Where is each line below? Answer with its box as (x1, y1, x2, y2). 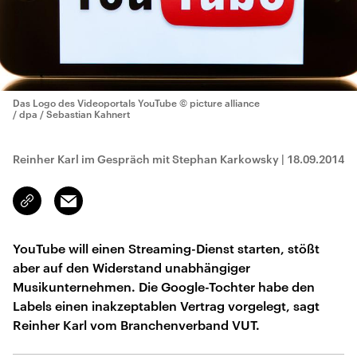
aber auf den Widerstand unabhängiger (13, 260, 250, 275)
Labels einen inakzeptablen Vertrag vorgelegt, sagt (13, 298, 320, 313)
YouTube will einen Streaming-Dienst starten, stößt (13, 241, 320, 256)
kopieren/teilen (27, 202, 103, 214)
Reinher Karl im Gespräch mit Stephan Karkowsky (13, 152, 279, 166)
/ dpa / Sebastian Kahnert (13, 108, 130, 120)
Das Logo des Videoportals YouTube (13, 97, 177, 108)
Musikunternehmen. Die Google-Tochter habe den (13, 279, 315, 294)
